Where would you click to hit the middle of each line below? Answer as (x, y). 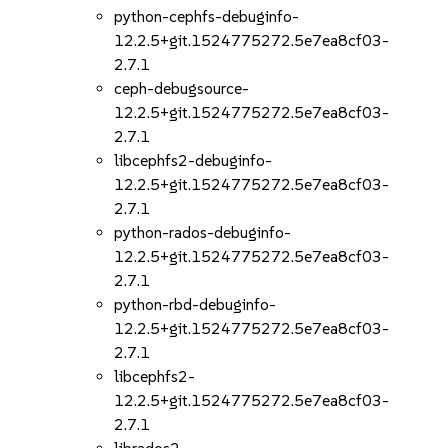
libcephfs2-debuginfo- (193, 160)
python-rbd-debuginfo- (195, 304)
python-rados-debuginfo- (203, 232)
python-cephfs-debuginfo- (207, 16)
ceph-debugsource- (182, 88)
